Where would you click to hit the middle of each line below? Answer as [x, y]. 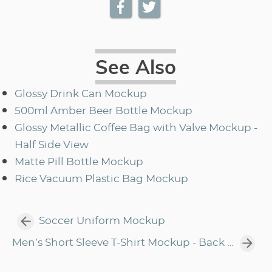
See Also [136, 66]
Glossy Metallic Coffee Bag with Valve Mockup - [136, 128]
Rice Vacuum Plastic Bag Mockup [101, 179]
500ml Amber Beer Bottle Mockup [104, 111]
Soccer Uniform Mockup [102, 221]
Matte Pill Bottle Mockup [79, 162]
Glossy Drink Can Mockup [81, 94]
